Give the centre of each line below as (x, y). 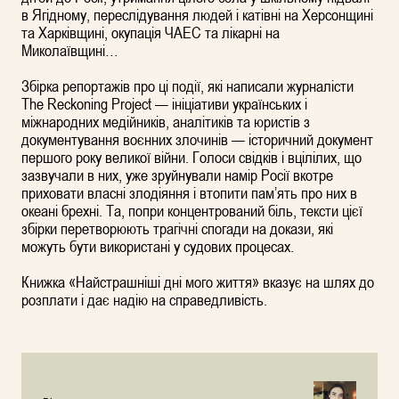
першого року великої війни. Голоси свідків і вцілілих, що (191, 157)
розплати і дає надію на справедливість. (144, 300)
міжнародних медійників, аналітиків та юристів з (166, 122)
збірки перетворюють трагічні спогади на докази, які (177, 228)
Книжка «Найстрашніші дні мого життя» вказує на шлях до (198, 282)
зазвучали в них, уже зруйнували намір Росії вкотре (177, 175)
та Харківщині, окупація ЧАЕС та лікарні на (151, 33)
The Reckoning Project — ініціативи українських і (164, 104)
